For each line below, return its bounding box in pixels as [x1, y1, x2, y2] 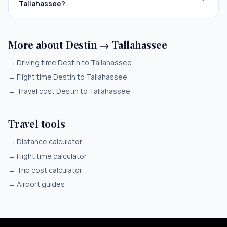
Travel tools [8, 117, 65, 130]
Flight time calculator [17, 151, 87, 161]
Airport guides [17, 179, 65, 189]
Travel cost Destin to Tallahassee [17, 86, 130, 96]
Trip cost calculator [17, 165, 82, 175]
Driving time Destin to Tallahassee [17, 58, 132, 67]
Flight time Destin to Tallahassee [17, 72, 127, 82]
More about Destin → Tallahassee [8, 37, 167, 51]
